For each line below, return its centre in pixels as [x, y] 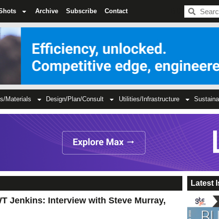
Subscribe [81, 11]
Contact [116, 11]
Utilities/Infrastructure [149, 99]
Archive [47, 11]
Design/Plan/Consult [75, 99]
